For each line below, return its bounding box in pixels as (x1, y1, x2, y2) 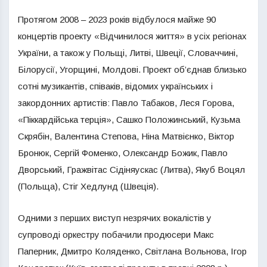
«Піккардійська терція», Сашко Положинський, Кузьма (18, 114, 240, 125)
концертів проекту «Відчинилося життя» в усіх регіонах (18, 31, 247, 41)
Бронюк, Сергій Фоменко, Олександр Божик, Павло (18, 148, 228, 158)
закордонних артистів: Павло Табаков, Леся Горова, (18, 98, 234, 108)
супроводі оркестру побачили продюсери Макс (18, 229, 214, 240)
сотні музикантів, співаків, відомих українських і (18, 81, 213, 91)
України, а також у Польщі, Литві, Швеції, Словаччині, (18, 48, 238, 58)
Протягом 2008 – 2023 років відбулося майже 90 (18, 14, 216, 24)
